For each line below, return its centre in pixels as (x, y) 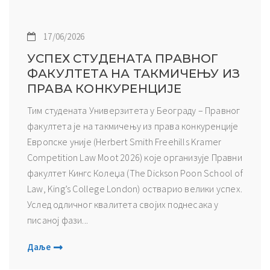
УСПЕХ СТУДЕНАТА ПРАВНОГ (123, 58)
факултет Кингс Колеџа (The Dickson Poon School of (135, 173)
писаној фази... (58, 220)
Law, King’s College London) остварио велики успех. (135, 188)
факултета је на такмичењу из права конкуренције (133, 126)
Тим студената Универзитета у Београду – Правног (134, 110)
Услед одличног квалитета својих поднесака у (123, 204)
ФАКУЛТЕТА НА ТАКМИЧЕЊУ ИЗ (133, 73)
